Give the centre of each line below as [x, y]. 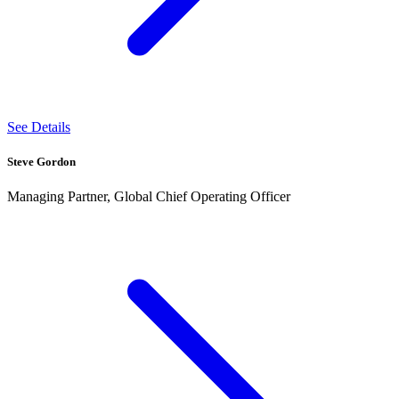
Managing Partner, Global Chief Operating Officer [149, 196]
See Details [39, 126]
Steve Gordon [41, 161]
